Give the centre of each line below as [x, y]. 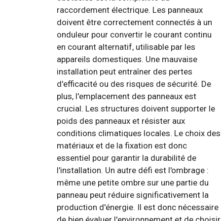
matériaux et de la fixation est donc [122, 146]
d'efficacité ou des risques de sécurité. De [134, 84]
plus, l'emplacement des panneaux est [127, 96]
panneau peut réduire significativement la [133, 195]
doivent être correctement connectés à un [134, 22]
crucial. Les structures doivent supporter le [136, 109]
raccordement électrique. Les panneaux [130, 10]
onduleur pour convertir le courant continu [134, 35]
